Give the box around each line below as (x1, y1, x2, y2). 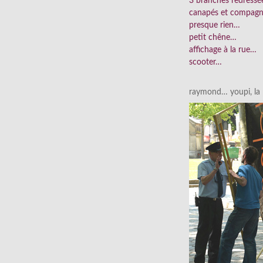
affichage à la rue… (189, 46, 257, 55)
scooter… (189, 58, 222, 67)
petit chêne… (189, 33, 237, 42)
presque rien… (189, 21, 240, 30)
